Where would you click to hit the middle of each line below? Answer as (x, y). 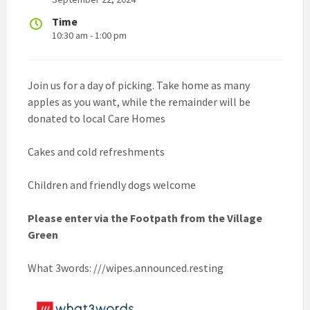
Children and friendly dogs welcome (112, 184)
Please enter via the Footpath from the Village (145, 218)
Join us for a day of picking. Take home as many (139, 85)
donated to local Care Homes (97, 118)
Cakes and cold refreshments (96, 151)
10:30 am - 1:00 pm (89, 35)
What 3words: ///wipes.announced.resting (126, 267)
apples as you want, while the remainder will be (139, 101)
